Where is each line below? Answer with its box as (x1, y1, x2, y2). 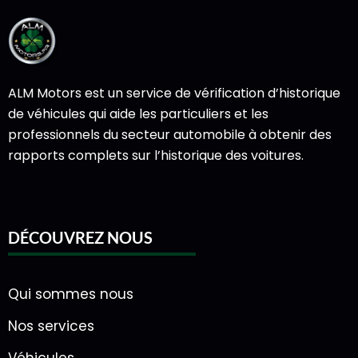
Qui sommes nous (8, 284, 133, 304)
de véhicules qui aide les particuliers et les (8, 105, 268, 124)
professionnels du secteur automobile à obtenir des (8, 125, 332, 145)
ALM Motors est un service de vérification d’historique (8, 84, 340, 103)
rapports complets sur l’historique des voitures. (8, 146, 304, 165)
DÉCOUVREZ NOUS (8, 228, 153, 248)
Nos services (8, 316, 94, 336)
